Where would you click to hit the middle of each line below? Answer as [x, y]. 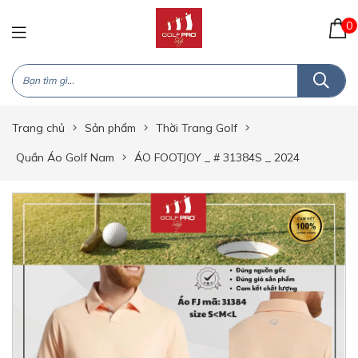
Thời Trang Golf [197, 128]
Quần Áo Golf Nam [65, 157]
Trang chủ [38, 128]
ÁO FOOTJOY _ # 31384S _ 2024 [217, 157]
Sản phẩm [110, 128]
